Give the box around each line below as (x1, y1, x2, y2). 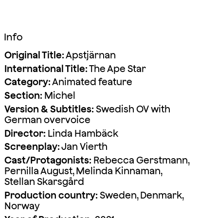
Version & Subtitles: (4, 103, 94, 114)
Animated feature (50, 76, 132, 88)
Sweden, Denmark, (97, 189, 183, 200)
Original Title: (4, 49, 64, 60)
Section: (4, 90, 42, 101)
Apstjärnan (64, 49, 116, 60)
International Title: (4, 63, 88, 74)
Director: (4, 127, 46, 139)
